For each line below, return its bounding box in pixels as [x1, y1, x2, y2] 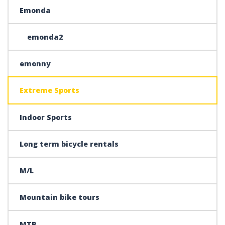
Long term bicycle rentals [20, 139, 119, 149]
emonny [20, 59, 51, 69]
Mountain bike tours [20, 192, 100, 202]
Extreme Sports [20, 85, 80, 95]
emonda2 [27, 32, 63, 42]
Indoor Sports [20, 112, 72, 122]
